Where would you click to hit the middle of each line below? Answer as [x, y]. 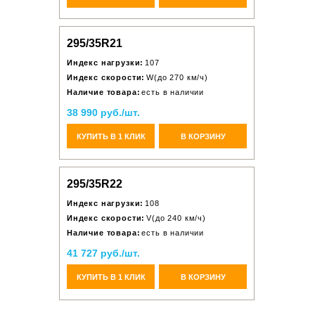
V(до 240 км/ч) [176, 218]
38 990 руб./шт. [103, 112]
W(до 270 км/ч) [177, 77]
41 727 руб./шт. [103, 253]
